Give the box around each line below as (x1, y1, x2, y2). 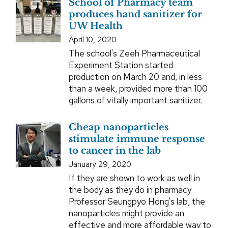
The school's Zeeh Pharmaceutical (68, 48, 200, 60)
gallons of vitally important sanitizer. (68, 95, 202, 106)
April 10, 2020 (68, 34, 117, 45)
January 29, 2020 (68, 159, 131, 170)
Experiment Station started (68, 60, 173, 71)
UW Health (68, 20, 123, 32)
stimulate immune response (68, 133, 205, 145)
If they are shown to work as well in (68, 173, 200, 184)
